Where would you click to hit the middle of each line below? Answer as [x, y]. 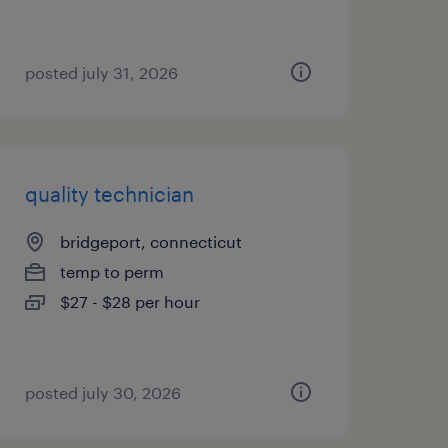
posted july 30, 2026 [102, 392]
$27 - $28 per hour [129, 301]
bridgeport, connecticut [150, 241]
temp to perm [111, 271]
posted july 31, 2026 [101, 72]
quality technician [109, 194]
